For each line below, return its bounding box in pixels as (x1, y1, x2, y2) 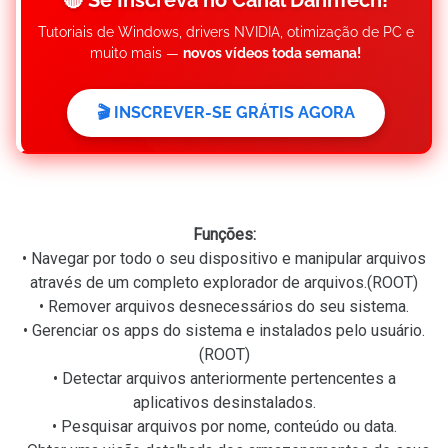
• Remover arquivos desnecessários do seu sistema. (39, 297, 409, 316)
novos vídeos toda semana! (183, 45, 361, 61)
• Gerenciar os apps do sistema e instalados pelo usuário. (23, 321, 425, 340)
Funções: (192, 225, 256, 244)
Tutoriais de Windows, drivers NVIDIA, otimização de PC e (37, 24, 414, 40)
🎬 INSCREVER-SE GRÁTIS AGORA (96, 103, 355, 122)
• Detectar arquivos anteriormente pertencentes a (52, 369, 396, 388)
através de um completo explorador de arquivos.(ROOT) (30, 273, 418, 292)
